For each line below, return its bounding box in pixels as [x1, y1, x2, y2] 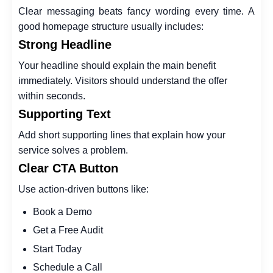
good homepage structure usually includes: [18, 21, 204, 32]
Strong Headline [18, 37, 112, 51]
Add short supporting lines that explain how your [18, 129, 225, 140]
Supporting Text [18, 107, 111, 121]
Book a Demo [33, 206, 92, 217]
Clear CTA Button [18, 161, 118, 175]
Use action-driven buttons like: [18, 183, 149, 194]
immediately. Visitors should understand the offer [18, 75, 227, 86]
